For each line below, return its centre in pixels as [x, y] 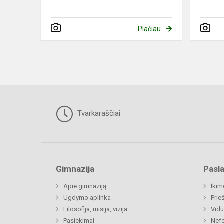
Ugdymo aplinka [87, 198]
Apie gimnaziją [85, 186]
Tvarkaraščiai [98, 114]
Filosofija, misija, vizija [95, 209]
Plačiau [149, 29]
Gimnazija [75, 169]
